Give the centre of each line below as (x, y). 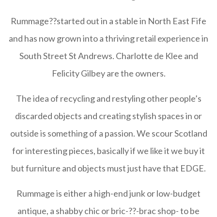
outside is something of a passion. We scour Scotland (108, 133)
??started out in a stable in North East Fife (128, 21)
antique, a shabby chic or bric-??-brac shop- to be (108, 211)
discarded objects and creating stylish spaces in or (108, 116)
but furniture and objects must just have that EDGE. (108, 168)
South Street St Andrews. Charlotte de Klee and (108, 56)
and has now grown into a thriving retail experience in (108, 38)
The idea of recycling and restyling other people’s (108, 98)
